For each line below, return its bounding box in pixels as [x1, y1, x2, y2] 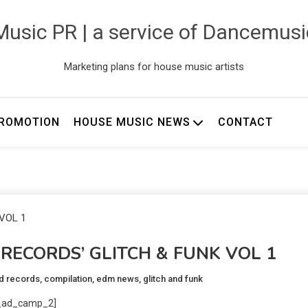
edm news [96, 273, 139, 284]
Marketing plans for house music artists [64, 60, 244, 73]
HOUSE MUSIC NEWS [73, 115, 190, 129]
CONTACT [217, 115, 273, 129]
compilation [44, 273, 92, 284]
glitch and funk [143, 273, 203, 284]
